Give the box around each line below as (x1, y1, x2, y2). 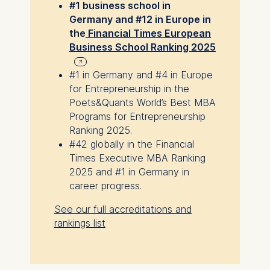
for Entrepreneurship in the (69, 83, 189, 95)
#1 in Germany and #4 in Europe (69, 69, 213, 81)
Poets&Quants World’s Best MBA (69, 96, 216, 109)
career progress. (69, 180, 142, 192)
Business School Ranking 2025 (69, 41, 216, 54)
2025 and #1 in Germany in (69, 166, 189, 178)
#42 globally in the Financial (69, 138, 194, 151)
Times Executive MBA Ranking (69, 152, 206, 165)
